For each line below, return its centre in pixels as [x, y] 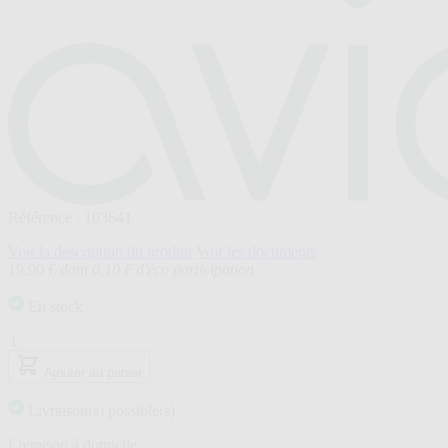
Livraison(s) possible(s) [101, 411]
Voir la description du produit [100, 252]
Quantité [34, 340]
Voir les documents [256, 252]
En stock [55, 307]
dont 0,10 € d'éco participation [157, 270]
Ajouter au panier [93, 373]
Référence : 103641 [70, 218]
